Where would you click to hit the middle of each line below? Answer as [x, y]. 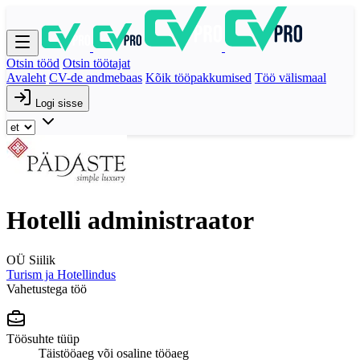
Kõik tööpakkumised [198, 78]
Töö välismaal [290, 78]
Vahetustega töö [47, 288]
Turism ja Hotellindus [61, 274]
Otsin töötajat [96, 63]
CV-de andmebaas [96, 78]
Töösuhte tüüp [43, 338]
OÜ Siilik [31, 260]
